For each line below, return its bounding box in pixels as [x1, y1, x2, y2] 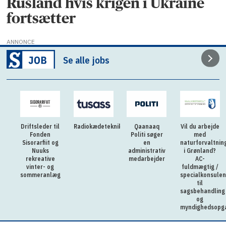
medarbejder [128, 155, 165, 163]
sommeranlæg [20, 171, 61, 179]
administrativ [128, 147, 165, 155]
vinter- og [26, 163, 54, 171]
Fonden [30, 131, 51, 139]
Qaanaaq [134, 123, 159, 131]
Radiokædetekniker [73, 123, 128, 131]
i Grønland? [184, 147, 216, 155]
